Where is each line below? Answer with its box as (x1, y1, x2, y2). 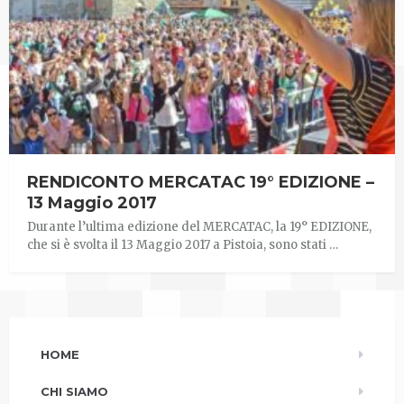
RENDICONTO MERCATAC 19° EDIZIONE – (27, 172, 374, 193)
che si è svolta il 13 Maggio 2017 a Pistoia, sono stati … (27, 237, 338, 253)
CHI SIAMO (41, 384, 108, 399)
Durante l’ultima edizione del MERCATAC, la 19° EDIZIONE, (27, 219, 372, 235)
